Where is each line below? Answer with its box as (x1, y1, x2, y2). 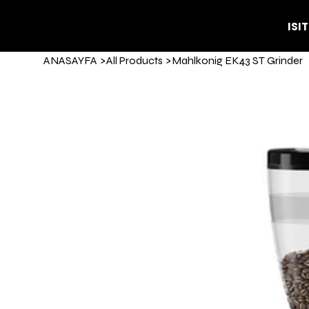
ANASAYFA (43, 53, 97, 67)
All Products (106, 53, 163, 67)
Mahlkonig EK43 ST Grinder (171, 53, 303, 67)
